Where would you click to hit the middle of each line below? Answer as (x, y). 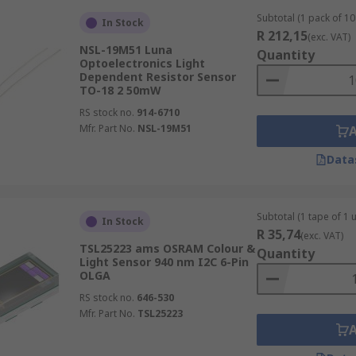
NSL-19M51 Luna (126, 50)
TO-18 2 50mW (120, 90)
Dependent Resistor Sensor (157, 77)
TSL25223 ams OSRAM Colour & (167, 248)
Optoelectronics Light (142, 63)
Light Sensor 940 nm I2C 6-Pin (164, 262)
